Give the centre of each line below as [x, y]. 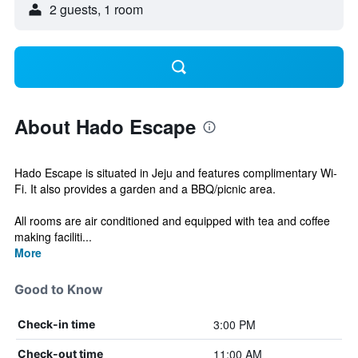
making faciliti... [53, 237]
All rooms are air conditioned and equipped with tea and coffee [172, 221]
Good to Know [59, 289]
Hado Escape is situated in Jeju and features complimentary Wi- [176, 173]
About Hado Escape [105, 126]
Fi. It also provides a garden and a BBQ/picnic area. [145, 189]
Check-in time [56, 324]
